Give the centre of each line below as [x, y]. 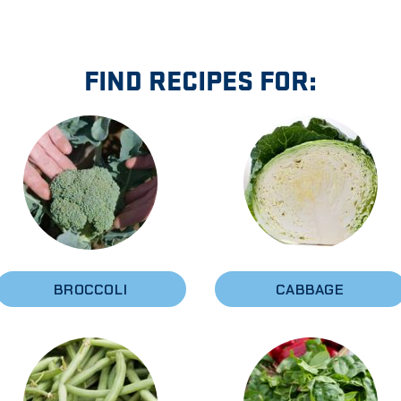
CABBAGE [311, 289]
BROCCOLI [91, 289]
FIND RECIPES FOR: [200, 79]
